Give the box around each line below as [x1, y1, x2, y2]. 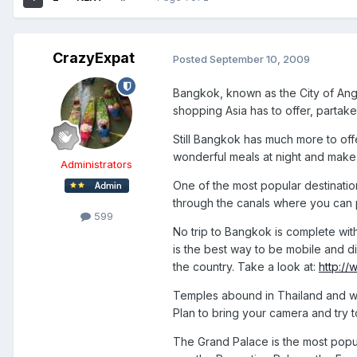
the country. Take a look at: [173, 260, 319, 274]
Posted [173, 52, 210, 65]
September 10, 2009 [210, 52, 310, 65]
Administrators [61, 158, 132, 171]
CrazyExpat [52, 49, 135, 67]
